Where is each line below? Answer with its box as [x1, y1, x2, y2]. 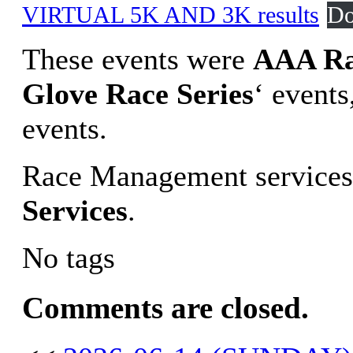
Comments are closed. [22, 290, 309, 325]
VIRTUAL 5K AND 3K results [22, 2, 319, 29]
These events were [22, 43, 253, 76]
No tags [22, 241, 115, 275]
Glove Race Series [22, 77, 254, 111]
